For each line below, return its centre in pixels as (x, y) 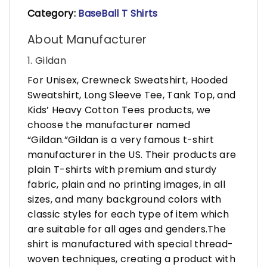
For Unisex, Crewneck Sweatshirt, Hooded (128, 80)
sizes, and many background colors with (125, 199)
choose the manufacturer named (109, 125)
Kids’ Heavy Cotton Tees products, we (119, 110)
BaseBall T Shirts (118, 13)
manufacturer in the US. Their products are (132, 154)
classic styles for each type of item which (128, 214)
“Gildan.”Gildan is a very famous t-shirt (121, 139)
